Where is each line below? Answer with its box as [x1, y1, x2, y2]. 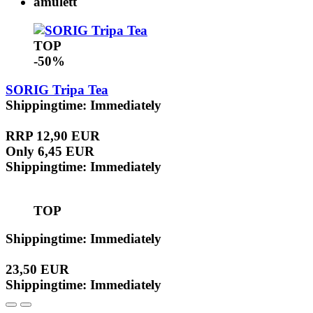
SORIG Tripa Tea [6, 82, 108, 97]
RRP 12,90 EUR [6, 128, 100, 143]
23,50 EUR [6, 262, 69, 277]
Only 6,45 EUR [6, 143, 94, 159]
